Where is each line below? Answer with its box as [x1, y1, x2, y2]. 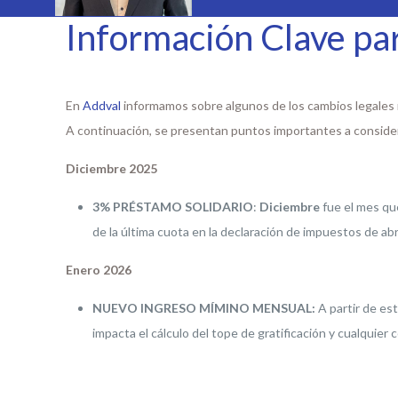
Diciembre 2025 [66, 161, 158, 176]
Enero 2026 [66, 262, 132, 277]
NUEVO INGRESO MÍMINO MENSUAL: [92, 300, 319, 315]
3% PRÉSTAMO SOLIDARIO [92, 199, 254, 214]
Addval [83, 98, 122, 113]
